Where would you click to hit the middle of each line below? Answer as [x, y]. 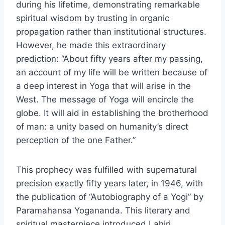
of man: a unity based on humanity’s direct [102, 127]
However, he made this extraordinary [91, 45]
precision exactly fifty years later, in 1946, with [109, 184]
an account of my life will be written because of [112, 73]
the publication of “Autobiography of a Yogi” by [110, 197]
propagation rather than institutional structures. [111, 32]
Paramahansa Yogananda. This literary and [103, 211]
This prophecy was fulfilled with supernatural [106, 170]
